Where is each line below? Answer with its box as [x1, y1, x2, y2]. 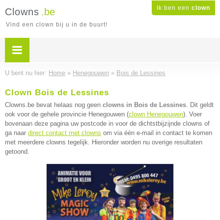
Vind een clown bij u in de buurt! [6, 21, 108, 28]
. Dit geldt [186, 101, 214, 109]
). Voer [183, 110, 202, 118]
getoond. [5, 148, 29, 155]
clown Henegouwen [129, 110, 183, 118]
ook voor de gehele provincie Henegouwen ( [5, 110, 129, 118]
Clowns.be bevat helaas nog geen [5, 101, 103, 109]
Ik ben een [157, 4, 192, 11]
